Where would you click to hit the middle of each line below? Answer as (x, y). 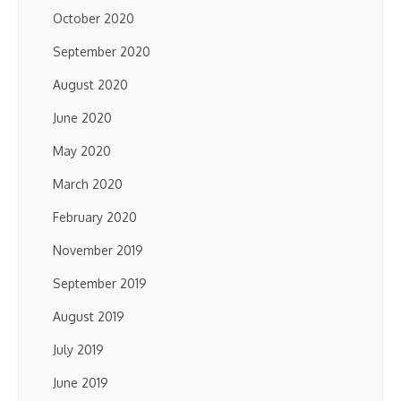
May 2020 (82, 151)
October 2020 (94, 18)
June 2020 (82, 118)
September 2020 (102, 51)
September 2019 (100, 283)
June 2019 (81, 383)
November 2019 (98, 250)
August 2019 (89, 316)
